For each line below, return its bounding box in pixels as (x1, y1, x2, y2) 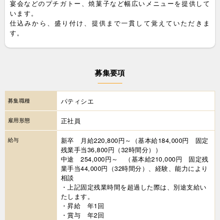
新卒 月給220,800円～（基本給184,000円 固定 (61, 135, 209, 145)
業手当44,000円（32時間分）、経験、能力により (61, 163, 208, 173)
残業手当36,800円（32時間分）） (61, 144, 168, 154)
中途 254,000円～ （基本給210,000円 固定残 (61, 154, 209, 164)
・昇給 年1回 (61, 200, 105, 210)
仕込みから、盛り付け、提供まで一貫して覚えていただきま (10, 18, 210, 27)
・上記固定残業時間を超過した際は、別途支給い (61, 182, 207, 192)
